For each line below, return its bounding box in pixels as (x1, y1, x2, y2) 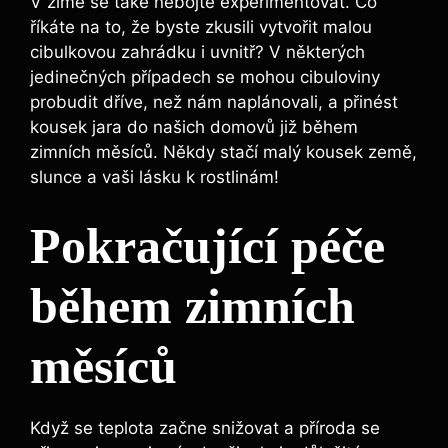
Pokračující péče (30, 217, 385, 274)
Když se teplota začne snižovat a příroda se (30, 417, 380, 438)
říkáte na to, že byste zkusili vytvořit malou (30, 17, 372, 38)
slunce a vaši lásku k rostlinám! (30, 167, 279, 188)
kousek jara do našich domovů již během (30, 117, 358, 138)
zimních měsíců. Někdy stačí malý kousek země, (30, 142, 417, 163)
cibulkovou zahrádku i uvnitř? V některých (30, 42, 365, 63)
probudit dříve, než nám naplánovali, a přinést (30, 92, 398, 113)
